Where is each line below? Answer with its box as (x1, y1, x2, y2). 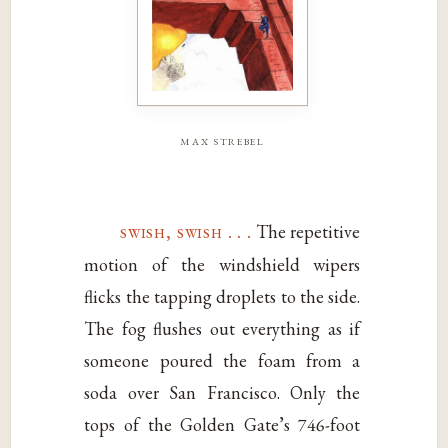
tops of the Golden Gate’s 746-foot (84, 412, 361, 436)
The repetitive (251, 219, 361, 243)
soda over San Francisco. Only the (84, 380, 361, 404)
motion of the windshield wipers (84, 252, 361, 276)
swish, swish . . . (120, 218, 252, 244)
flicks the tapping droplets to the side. (84, 284, 361, 308)
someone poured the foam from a (84, 348, 361, 372)
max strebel (180, 130, 265, 149)
